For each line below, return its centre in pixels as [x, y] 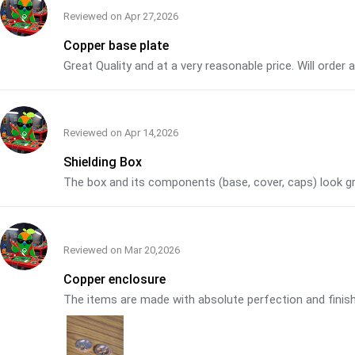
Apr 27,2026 [151, 16]
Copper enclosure [115, 279]
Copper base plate [116, 45]
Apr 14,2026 [151, 133]
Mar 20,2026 [152, 250]
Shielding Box [103, 162]
